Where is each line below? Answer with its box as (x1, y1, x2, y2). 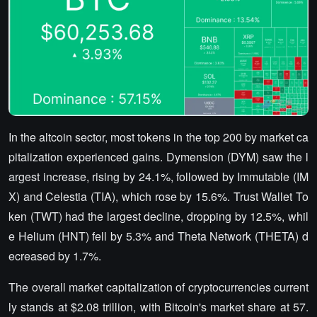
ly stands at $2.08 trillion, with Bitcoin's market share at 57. (8, 298, 309, 315)
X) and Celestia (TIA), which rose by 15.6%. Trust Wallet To (8, 188, 309, 204)
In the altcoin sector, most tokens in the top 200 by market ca (8, 128, 309, 145)
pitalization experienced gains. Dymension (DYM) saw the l (8, 148, 309, 165)
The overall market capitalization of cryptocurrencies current (8, 278, 309, 295)
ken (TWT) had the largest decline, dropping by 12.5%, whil (8, 207, 309, 224)
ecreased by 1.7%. (8, 247, 101, 264)
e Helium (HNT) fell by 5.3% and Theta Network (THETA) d (8, 227, 309, 244)
